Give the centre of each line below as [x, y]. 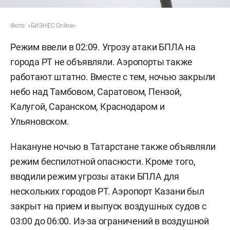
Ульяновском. [40, 122]
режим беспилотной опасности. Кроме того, [103, 162]
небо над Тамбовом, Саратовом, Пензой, [96, 92]
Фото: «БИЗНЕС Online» [43, 26]
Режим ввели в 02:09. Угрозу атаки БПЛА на [103, 47]
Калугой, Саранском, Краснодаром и [88, 107]
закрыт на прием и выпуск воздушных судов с [108, 206]
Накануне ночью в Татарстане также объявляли [113, 147]
